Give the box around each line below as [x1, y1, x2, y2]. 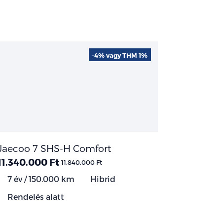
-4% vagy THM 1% [92, 51, 148, 59]
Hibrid [88, 174, 115, 184]
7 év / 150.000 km [5, 174, 74, 184]
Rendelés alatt [5, 191, 64, 201]
